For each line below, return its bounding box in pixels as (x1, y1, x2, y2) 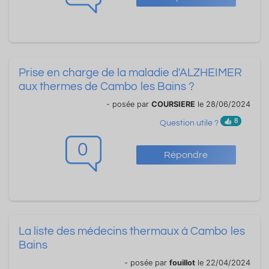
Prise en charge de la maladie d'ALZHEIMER (19, 67, 242, 79)
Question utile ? (160, 118, 221, 127)
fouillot (169, 258, 195, 267)
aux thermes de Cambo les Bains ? (19, 80, 195, 93)
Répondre (164, 150, 208, 160)
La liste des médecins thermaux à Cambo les (19, 225, 245, 237)
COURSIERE (151, 100, 195, 109)
